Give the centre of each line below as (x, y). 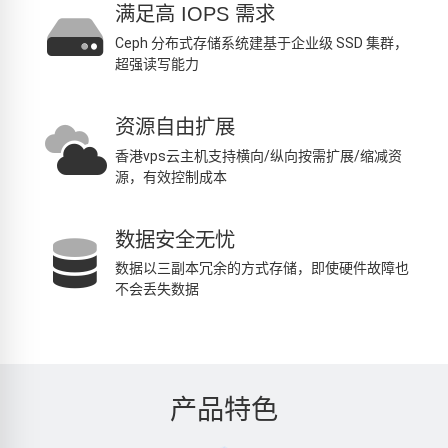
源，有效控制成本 (171, 176)
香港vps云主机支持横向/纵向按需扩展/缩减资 (258, 155)
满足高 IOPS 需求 (195, 13)
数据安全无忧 (175, 239)
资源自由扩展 (175, 126)
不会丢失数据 (157, 289)
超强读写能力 (157, 63)
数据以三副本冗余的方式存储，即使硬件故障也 (262, 268)
